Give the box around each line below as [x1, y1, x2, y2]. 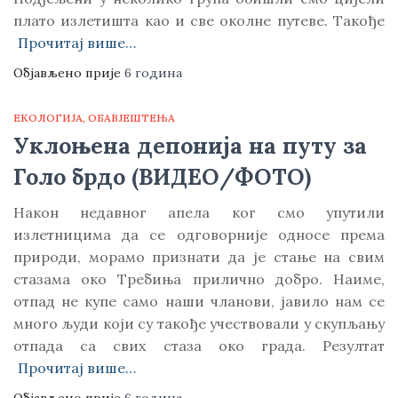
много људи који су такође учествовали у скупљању [13, 314, 385, 332]
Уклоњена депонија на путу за [13, 131, 367, 160]
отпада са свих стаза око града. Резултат [13, 337, 385, 354]
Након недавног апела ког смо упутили [13, 203, 385, 221]
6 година [124, 65, 182, 81]
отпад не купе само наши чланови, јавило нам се [13, 292, 385, 310]
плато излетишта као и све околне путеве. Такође [13, 12, 385, 29]
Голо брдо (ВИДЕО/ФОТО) [13, 163, 311, 191]
